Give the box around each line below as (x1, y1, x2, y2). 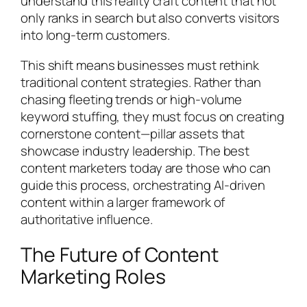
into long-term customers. (21, 26, 170, 45)
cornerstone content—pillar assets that (21, 124, 245, 143)
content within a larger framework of (21, 193, 225, 211)
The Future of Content (21, 241, 219, 269)
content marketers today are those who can (21, 158, 271, 177)
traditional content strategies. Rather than (21, 73, 261, 91)
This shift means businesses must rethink (21, 56, 259, 74)
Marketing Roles (21, 263, 166, 291)
